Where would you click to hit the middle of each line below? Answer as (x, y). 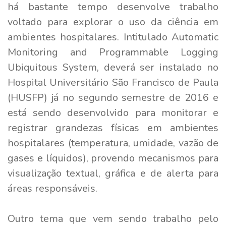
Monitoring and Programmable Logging (113, 52)
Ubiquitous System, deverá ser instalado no (113, 67)
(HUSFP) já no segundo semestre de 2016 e (113, 97)
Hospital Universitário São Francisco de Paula (113, 82)
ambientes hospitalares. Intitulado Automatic (113, 37)
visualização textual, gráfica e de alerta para (113, 173)
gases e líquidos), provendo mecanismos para (113, 158)
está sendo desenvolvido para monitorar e (113, 112)
